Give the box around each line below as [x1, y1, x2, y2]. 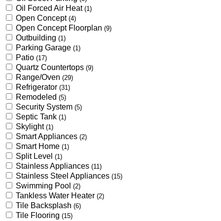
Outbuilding [16, 33, 58, 42]
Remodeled [16, 92, 59, 101]
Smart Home [16, 142, 62, 150]
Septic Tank [16, 112, 59, 121]
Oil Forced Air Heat [16, 3, 84, 12]
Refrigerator [16, 82, 59, 91]
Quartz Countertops [16, 63, 86, 72]
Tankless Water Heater [16, 191, 97, 200]
